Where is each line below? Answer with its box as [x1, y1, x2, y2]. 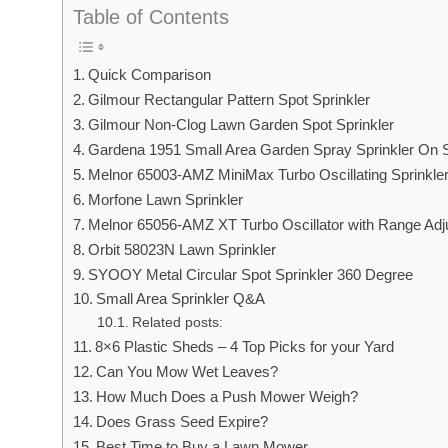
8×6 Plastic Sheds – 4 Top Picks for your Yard [95, 337, 395, 355]
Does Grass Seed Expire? [96, 412, 269, 430]
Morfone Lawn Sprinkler [88, 190, 244, 208]
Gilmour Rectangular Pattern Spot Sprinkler [88, 90, 371, 108]
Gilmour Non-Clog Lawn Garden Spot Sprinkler [88, 115, 395, 133]
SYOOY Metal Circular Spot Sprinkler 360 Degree [88, 265, 414, 283]
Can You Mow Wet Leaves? [96, 362, 279, 380]
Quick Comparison [88, 65, 212, 83]
